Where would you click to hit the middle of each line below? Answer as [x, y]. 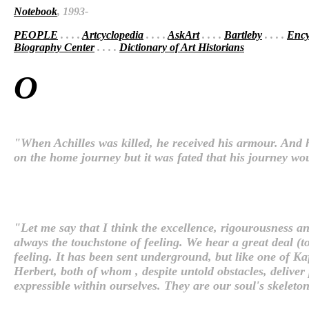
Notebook [36, 11]
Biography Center [54, 47]
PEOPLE [36, 35]
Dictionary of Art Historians [182, 47]
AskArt [183, 35]
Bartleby [243, 35]
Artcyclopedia [113, 35]
